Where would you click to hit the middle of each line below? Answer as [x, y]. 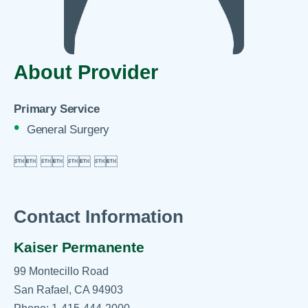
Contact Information [99, 216]
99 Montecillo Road [62, 271]
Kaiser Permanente [79, 247]
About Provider [86, 73]
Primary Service [57, 109]
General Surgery [68, 129]
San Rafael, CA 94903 [69, 290]
